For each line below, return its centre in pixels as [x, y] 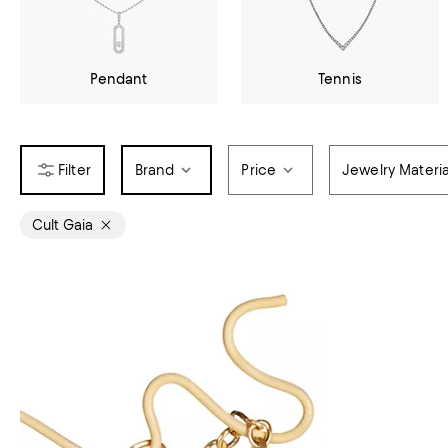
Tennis [340, 79]
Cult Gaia [62, 225]
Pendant [118, 79]
